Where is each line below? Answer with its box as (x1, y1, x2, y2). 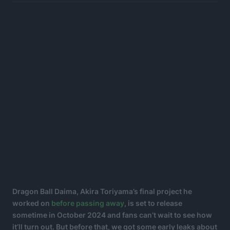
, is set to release (124, 198, 182, 207)
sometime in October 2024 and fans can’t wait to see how (12, 210, 212, 219)
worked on (12, 198, 51, 207)
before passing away (51, 198, 124, 207)
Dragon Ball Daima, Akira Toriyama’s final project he (12, 186, 192, 196)
